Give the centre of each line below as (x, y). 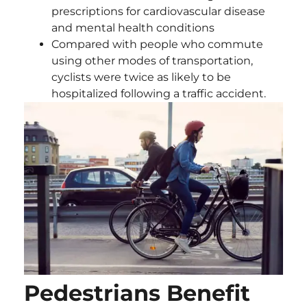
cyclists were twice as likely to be (141, 77)
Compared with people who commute (157, 45)
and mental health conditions (133, 28)
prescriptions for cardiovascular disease (158, 12)
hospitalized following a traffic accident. (159, 94)
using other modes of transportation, (152, 61)
